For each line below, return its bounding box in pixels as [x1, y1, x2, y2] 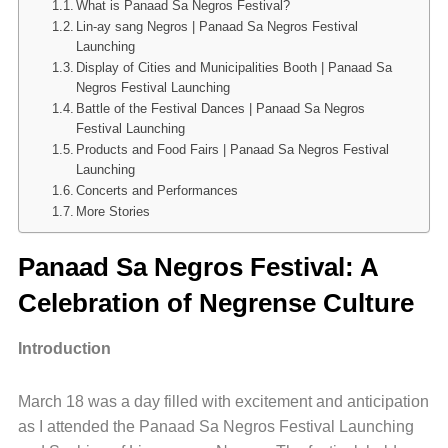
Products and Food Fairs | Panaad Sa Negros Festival [76, 142, 390, 158]
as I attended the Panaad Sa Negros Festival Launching [17, 418, 414, 436]
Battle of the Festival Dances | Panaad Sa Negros [76, 101, 366, 117]
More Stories [76, 204, 151, 220]
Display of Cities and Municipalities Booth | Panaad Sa [76, 60, 393, 76]
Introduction [17, 340, 111, 358]
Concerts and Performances [76, 183, 239, 199]
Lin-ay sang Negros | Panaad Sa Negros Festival [76, 19, 359, 35]
